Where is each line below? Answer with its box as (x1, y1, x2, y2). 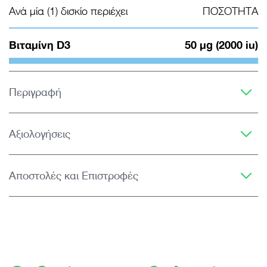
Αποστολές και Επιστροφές (9, 169, 138, 182)
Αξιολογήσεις (9, 127, 70, 140)
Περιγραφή (9, 85, 61, 98)
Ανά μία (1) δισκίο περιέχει (9, 4, 128, 17)
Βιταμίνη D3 (9, 38, 70, 51)
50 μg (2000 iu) (185, 38, 258, 51)
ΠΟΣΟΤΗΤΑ (203, 4, 258, 17)
